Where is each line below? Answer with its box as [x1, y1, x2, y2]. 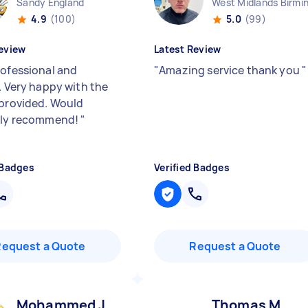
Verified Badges [154, 161, 230, 174]
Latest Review [154, 43, 221, 56]
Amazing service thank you [159, 63, 302, 78]
